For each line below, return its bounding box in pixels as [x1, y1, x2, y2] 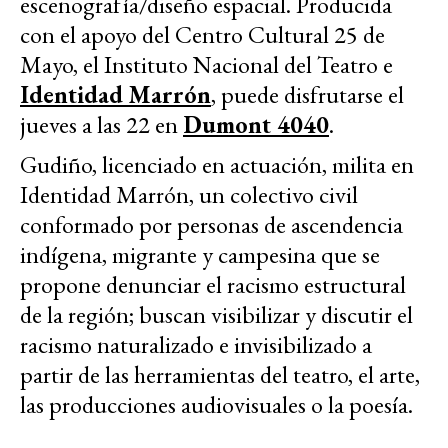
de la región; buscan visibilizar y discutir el [20, 299, 413, 331]
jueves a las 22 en [20, 109, 183, 141]
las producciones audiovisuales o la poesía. [20, 389, 413, 421]
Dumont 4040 [183, 109, 329, 141]
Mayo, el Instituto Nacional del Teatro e [20, 49, 393, 81]
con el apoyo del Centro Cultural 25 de [20, 19, 385, 51]
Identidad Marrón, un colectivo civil [20, 179, 358, 211]
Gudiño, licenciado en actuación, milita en [20, 149, 414, 181]
